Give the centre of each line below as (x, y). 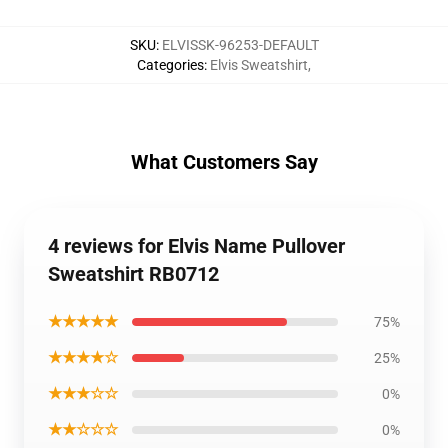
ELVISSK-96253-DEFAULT (240, 45)
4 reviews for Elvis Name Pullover (196, 246)
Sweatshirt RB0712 (133, 274)
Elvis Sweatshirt (259, 65)
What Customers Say (224, 162)
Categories (170, 65)
